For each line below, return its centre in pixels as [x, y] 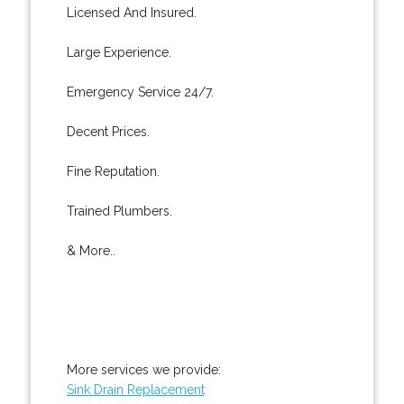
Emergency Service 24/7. [140, 92]
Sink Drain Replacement [135, 389]
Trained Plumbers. [119, 211]
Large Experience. [119, 52]
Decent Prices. [108, 131]
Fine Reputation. [113, 171]
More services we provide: [143, 369]
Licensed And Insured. [131, 12]
